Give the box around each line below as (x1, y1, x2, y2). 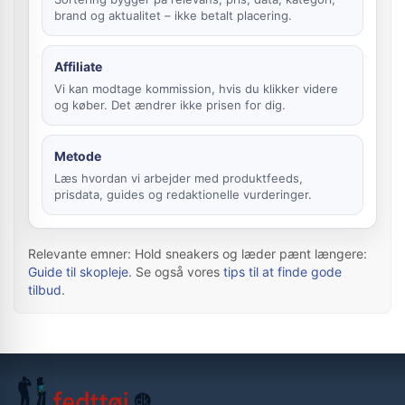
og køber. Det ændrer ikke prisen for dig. (54, 98, 286, 112)
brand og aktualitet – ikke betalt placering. (54, 8, 292, 23)
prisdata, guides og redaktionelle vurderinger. (54, 187, 312, 202)
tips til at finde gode (223, 264, 342, 279)
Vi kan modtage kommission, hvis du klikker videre (54, 81, 338, 96)
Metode (54, 148, 101, 164)
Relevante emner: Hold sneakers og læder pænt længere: (28, 246, 367, 261)
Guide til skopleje (28, 264, 128, 279)
